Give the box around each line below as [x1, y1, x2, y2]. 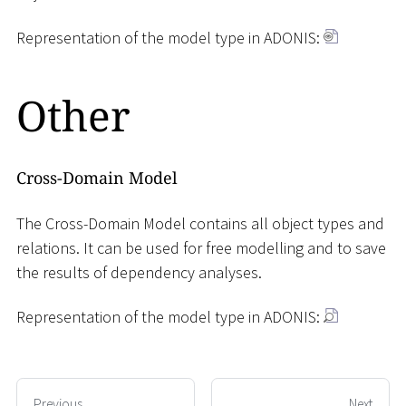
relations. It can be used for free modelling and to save [16, 237, 386, 258]
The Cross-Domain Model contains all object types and [16, 212, 384, 234]
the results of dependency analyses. [16, 261, 262, 283]
